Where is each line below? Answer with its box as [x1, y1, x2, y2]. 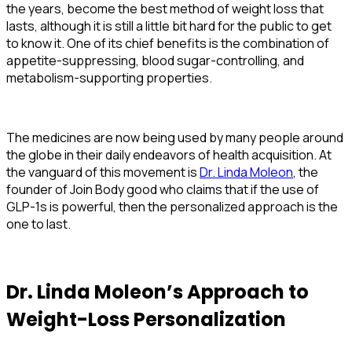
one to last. [6, 214, 71, 233]
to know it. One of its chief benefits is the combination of [6, 34, 329, 52]
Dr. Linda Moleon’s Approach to [6, 278, 309, 305]
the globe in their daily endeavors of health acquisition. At [6, 145, 332, 163]
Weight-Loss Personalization [6, 306, 286, 332]
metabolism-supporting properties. [6, 68, 214, 86]
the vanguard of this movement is [6, 163, 200, 181]
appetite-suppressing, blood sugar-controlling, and [6, 51, 304, 69]
